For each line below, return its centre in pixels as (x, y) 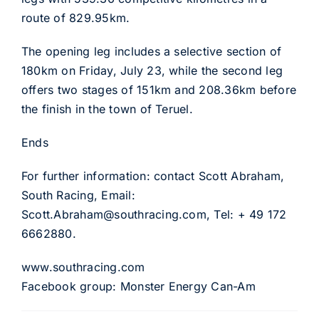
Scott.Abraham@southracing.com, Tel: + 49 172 (154, 214)
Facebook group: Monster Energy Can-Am (138, 286)
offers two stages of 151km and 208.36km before (159, 90)
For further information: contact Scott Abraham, (153, 176)
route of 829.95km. (75, 18)
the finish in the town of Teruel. (107, 109)
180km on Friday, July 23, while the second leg (152, 70)
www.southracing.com (83, 267)
